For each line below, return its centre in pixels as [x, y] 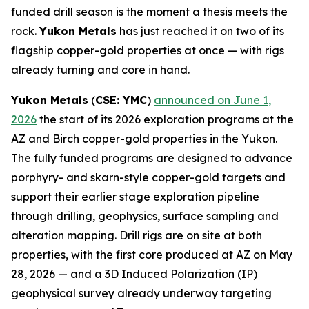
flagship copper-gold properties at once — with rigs [148, 50]
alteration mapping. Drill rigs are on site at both [137, 235]
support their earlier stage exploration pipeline [135, 197]
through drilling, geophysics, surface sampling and [145, 216]
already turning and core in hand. [100, 70]
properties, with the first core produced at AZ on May [152, 255]
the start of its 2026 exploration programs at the [165, 119]
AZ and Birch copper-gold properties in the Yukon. [144, 139]
